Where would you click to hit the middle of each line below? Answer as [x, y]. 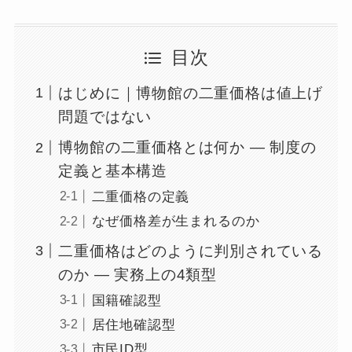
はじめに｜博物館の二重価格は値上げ [191, 93]
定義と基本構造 [113, 170]
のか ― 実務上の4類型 [138, 274]
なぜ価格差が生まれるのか [176, 222]
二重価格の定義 [141, 197]
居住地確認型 [134, 325]
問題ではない [105, 116]
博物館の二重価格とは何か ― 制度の [187, 147]
